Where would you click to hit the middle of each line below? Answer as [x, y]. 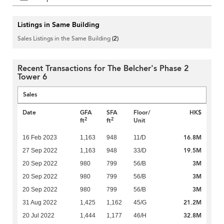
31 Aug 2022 [40, 203]
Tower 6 [32, 77]
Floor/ [142, 113]
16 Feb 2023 [40, 138]
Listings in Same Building [58, 25]
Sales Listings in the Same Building [65, 39]
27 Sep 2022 [40, 151]
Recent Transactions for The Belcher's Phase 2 [103, 69]
